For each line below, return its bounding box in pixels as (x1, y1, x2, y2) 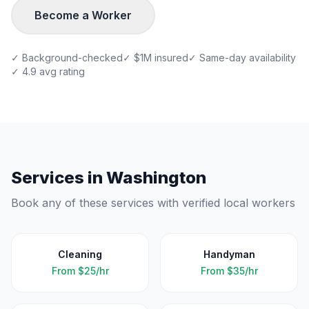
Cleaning (58, 248, 102, 260)
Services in (11, 168, 106, 188)
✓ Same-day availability (188, 52, 296, 63)
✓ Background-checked (11, 52, 123, 63)
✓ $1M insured (123, 52, 188, 63)
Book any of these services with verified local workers (11, 196, 295, 210)
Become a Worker (34, 8, 132, 22)
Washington (106, 168, 206, 188)
